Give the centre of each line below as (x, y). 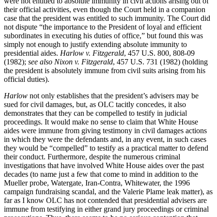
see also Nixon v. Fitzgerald (70, 62)
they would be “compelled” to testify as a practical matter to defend (106, 148)
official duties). (27, 79)
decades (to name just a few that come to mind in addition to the (101, 174)
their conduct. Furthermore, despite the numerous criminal (92, 156)
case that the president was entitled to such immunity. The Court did (107, 18)
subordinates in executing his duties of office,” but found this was (103, 35)
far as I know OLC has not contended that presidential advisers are (105, 200)
